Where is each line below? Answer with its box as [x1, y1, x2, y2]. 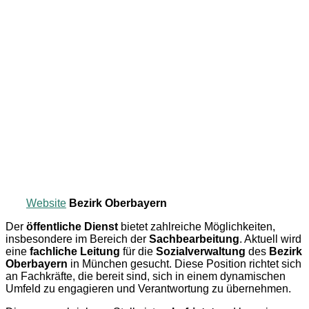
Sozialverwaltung [156, 245, 246, 257]
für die [120, 245, 156, 257]
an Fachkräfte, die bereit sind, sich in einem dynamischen [6, 270, 286, 282]
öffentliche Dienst [26, 220, 118, 232]
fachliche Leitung [30, 245, 120, 257]
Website [26, 197, 66, 209]
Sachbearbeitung [149, 232, 239, 245]
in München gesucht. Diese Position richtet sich [68, 257, 301, 270]
